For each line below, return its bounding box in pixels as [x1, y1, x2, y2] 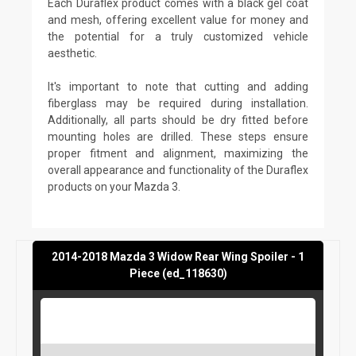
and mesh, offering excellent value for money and [48, 13, 308, 26]
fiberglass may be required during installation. [48, 96, 308, 110]
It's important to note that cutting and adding [48, 79, 308, 93]
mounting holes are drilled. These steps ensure [48, 130, 308, 143]
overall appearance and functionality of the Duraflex [48, 163, 308, 176]
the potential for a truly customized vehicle [48, 29, 308, 43]
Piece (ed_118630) [129, 266, 227, 280]
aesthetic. [48, 46, 97, 60]
